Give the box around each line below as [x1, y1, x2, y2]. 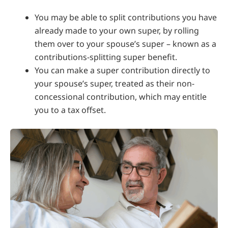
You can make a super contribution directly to [35, 64, 210, 76]
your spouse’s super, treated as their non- [35, 77, 194, 89]
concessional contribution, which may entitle [35, 91, 207, 102]
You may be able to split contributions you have [35, 11, 217, 23]
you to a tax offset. [35, 104, 106, 116]
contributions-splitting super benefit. [35, 51, 177, 63]
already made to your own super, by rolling [35, 24, 199, 36]
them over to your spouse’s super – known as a [35, 38, 216, 49]
